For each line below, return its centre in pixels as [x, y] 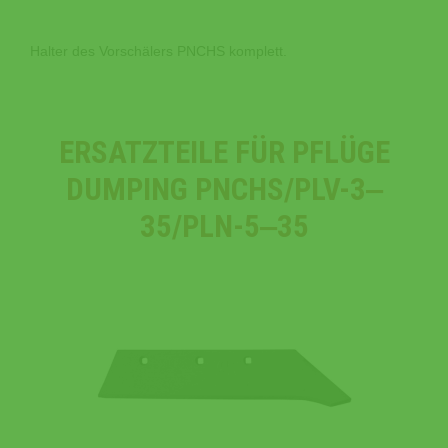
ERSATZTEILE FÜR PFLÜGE [224, 152]
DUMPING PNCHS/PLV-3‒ [224, 189]
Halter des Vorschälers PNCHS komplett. [158, 50]
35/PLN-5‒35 [224, 226]
